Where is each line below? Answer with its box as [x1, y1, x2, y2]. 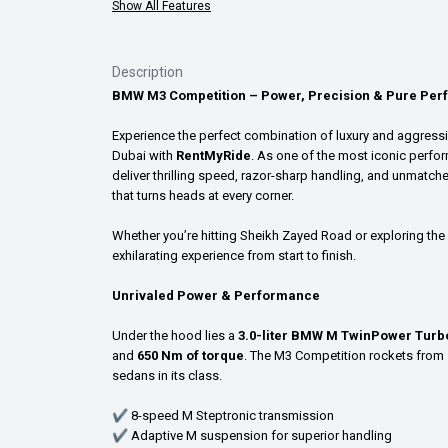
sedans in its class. [112, 367, 222, 383]
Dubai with [112, 147, 176, 163]
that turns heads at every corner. [112, 187, 294, 203]
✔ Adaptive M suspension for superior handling [112, 427, 392, 443]
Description [112, 63, 183, 80]
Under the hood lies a [112, 327, 238, 343]
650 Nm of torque [137, 347, 244, 363]
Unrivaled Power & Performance [112, 287, 320, 303]
